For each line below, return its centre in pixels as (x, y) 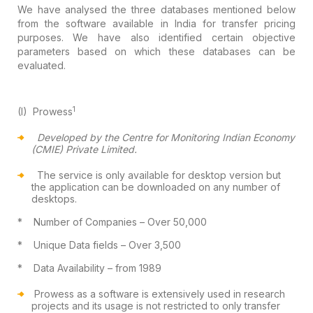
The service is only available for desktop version (150, 175)
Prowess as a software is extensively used (131, 293)
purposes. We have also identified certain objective (156, 37)
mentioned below (252, 9)
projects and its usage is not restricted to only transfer (155, 305)
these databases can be (228, 51)
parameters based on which (89, 51)
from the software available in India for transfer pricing (156, 23)
